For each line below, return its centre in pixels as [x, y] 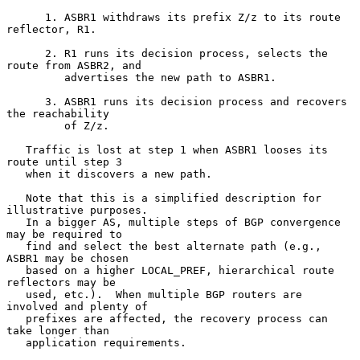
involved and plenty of [77, 306]
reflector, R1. [51, 29]
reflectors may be [61, 282]
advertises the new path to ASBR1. [35, 77]
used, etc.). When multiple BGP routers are [16, 294]
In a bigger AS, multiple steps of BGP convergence [16, 222]
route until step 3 [64, 162]
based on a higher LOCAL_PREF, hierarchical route [16, 270]
